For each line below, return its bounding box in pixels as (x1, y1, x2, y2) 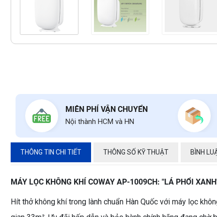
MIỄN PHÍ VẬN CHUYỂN (65, 104, 148, 114)
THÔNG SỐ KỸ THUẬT (103, 148, 169, 156)
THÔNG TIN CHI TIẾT (20, 148, 81, 156)
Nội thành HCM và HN (65, 117, 134, 126)
